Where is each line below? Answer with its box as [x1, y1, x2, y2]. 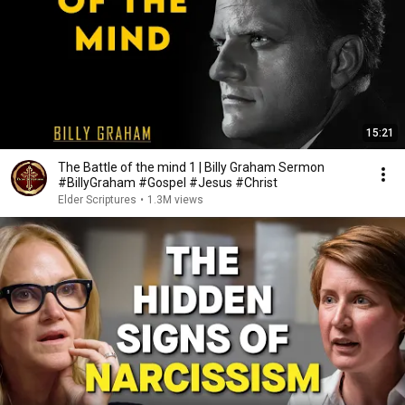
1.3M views [147, 193, 203, 206]
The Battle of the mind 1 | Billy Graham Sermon [58, 159, 325, 174]
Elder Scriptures [58, 193, 137, 206]
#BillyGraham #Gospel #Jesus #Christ [58, 174, 278, 190]
